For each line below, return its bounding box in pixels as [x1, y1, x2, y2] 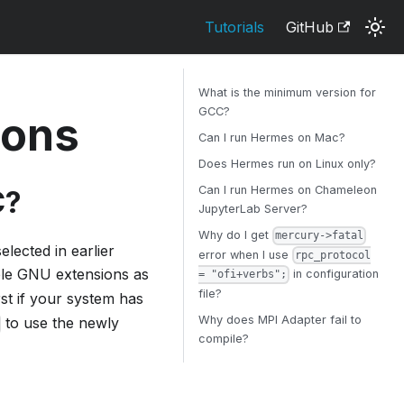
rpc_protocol [295, 249, 372, 262]
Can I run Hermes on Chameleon [198, 183, 377, 197]
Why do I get [198, 228, 272, 242]
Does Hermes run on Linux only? [198, 157, 376, 170]
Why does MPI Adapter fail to [198, 312, 362, 326]
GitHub [285, 18, 334, 36]
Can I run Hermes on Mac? [198, 131, 345, 144]
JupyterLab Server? [198, 202, 308, 216]
